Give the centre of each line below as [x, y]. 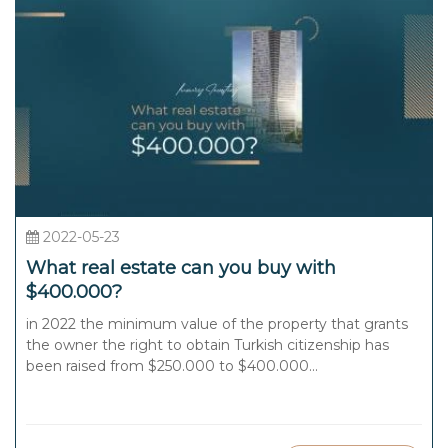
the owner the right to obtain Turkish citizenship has [207, 344]
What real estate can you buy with [181, 267]
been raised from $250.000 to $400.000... [172, 365]
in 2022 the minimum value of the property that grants [217, 323]
